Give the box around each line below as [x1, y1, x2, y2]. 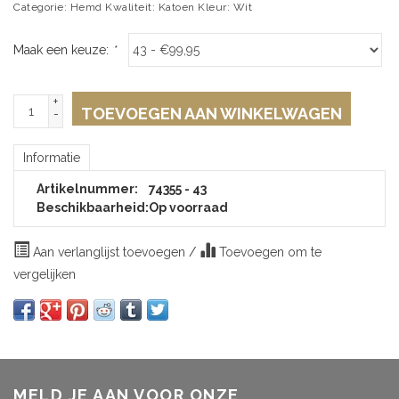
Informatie [23, 151, 80, 165]
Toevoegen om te [216, 245, 322, 259]
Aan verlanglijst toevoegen [29, 245, 189, 259]
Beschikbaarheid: [37, 200, 149, 215]
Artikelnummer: [37, 182, 138, 196]
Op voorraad [149, 200, 228, 215]
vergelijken [13, 267, 76, 281]
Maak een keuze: [13, 43, 112, 57]
